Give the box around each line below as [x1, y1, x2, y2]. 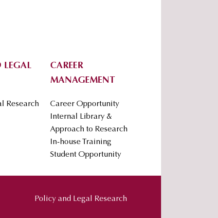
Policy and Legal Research [35, 195, 127, 203]
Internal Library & [50, 113, 112, 121]
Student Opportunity [50, 151, 121, 159]
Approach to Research [50, 126, 127, 134]
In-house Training [50, 138, 111, 146]
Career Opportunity [50, 100, 119, 109]
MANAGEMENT [50, 76, 115, 86]
